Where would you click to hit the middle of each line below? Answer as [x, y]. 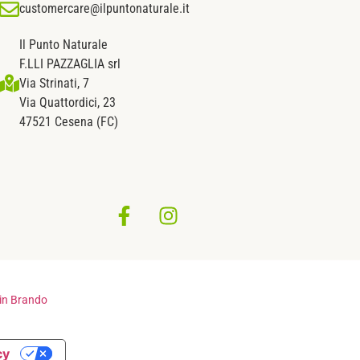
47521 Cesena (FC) [68, 121]
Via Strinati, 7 [54, 83]
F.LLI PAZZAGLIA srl [70, 63]
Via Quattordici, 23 [67, 102]
